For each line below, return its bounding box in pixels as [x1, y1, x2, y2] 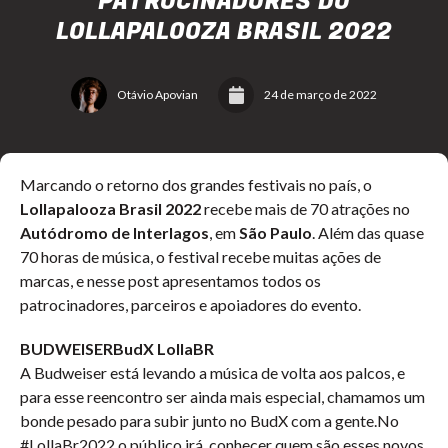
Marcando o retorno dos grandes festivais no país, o [20, 175, 372, 194]
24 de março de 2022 [264, 87, 377, 102]
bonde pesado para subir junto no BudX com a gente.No [20, 411, 399, 430]
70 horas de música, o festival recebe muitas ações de [20, 247, 381, 266]
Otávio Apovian [117, 87, 198, 102]
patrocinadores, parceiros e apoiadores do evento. [20, 295, 361, 314]
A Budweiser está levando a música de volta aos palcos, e [20, 363, 405, 382]
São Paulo [239, 223, 312, 242]
